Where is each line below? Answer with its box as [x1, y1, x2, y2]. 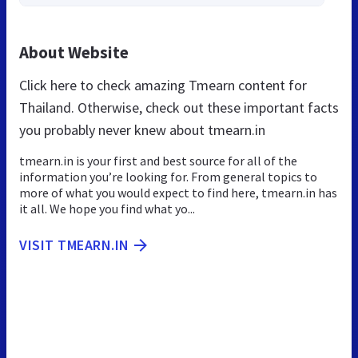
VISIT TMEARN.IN [19, 236, 129, 255]
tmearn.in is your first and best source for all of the [19, 153, 297, 169]
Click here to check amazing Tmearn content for [19, 76, 307, 95]
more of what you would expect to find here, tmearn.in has [19, 185, 337, 201]
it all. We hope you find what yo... [19, 201, 195, 217]
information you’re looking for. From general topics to [19, 169, 317, 185]
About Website [19, 42, 129, 64]
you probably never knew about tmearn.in [19, 121, 265, 140]
